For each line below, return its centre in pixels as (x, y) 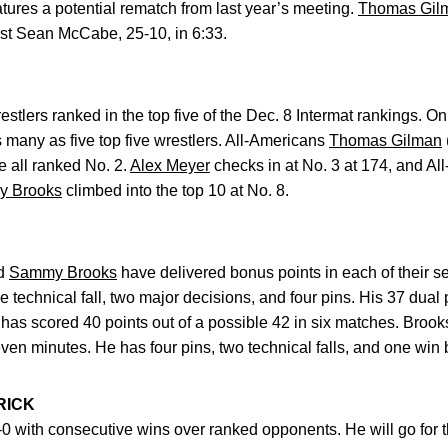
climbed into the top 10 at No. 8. (175, 190)
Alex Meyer (170, 165)
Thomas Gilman (385, 140)
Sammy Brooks (63, 272)
